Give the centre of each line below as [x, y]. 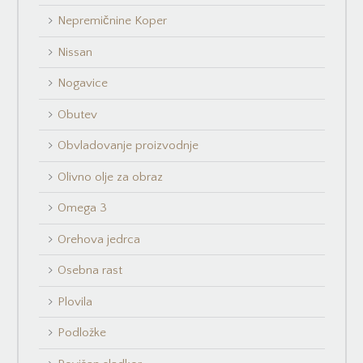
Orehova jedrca [99, 239]
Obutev [78, 114]
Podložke [82, 333]
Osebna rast [90, 271]
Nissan [75, 52]
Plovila [75, 301]
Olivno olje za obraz [111, 177]
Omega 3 [83, 208]
